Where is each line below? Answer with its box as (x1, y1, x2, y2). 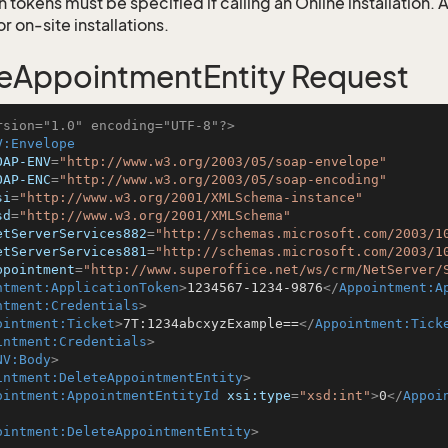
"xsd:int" (299, 388, 371, 403)
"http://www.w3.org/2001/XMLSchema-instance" (19, 190, 363, 205)
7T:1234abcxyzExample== (123, 316, 299, 331)
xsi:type (227, 388, 291, 403)
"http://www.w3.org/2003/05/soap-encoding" (59, 172, 387, 187)
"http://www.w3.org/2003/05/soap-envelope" (59, 154, 387, 169)
